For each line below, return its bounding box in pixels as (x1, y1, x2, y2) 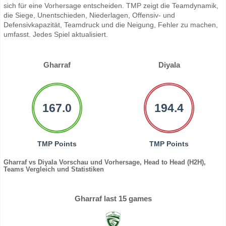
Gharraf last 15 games (74, 194, 152, 203)
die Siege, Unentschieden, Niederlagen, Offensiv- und (4, 11, 175, 20)
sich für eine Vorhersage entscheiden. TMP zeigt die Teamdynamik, (4, 2, 218, 10)
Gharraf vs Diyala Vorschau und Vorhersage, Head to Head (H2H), (4, 158, 206, 166)
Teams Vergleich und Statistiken (4, 165, 104, 174)
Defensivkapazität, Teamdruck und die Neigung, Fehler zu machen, (4, 21, 218, 29)
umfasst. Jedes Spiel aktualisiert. (4, 30, 108, 39)
